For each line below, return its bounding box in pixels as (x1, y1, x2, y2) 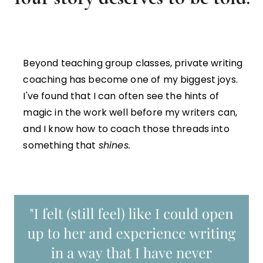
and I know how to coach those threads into (23, 122, 230, 136)
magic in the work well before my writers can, (23, 105, 238, 119)
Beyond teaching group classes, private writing (23, 56, 243, 70)
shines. (98, 138, 130, 152)
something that (23, 138, 99, 152)
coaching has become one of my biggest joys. (23, 72, 238, 86)
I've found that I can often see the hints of (23, 89, 220, 103)
